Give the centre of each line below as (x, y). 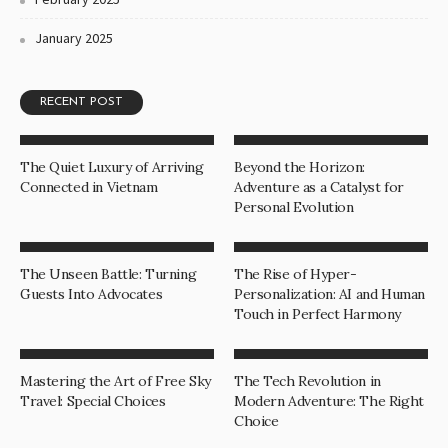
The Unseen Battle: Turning (108, 274)
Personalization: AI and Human (329, 294)
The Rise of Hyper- (295, 274)
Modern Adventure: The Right (329, 401)
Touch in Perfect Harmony (317, 314)
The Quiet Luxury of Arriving (112, 167)
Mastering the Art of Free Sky (115, 381)
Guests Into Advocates (91, 294)
